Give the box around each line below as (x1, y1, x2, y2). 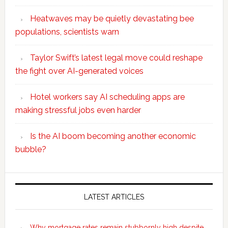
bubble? (15, 144, 46, 154)
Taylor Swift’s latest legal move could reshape (30, 52, 203, 63)
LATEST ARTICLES (83, 192, 144, 201)
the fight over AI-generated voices (15, 66, 144, 76)
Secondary (4, 172, 84, 190)
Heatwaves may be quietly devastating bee (30, 13, 194, 23)
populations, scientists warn (15, 26, 119, 37)
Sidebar (4, 190, 62, 209)
